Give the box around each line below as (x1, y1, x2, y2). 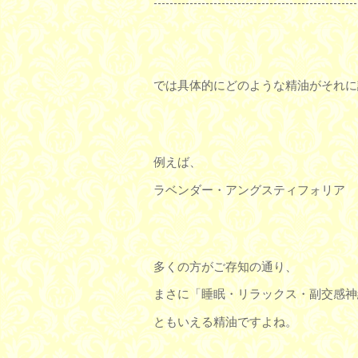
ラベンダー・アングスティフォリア (153, 182, 345, 198)
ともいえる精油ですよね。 (153, 314, 297, 330)
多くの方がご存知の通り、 (153, 259, 297, 275)
